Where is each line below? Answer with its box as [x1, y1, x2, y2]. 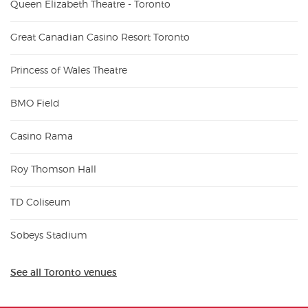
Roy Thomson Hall [10, 164, 96, 175]
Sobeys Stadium [10, 230, 87, 241]
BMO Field [10, 98, 60, 109]
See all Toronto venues [10, 266, 117, 278]
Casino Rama [10, 131, 73, 142]
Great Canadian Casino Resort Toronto [10, 32, 190, 43]
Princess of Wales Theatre [10, 65, 127, 76]
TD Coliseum [10, 197, 71, 208]
